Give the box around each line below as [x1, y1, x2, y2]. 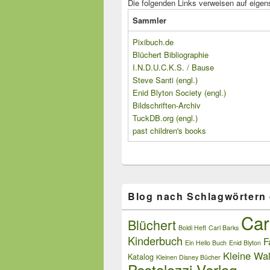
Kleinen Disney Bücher [156, 253, 221, 262]
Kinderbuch [128, 233, 183, 249]
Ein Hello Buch [185, 238, 227, 248]
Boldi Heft [178, 223, 206, 233]
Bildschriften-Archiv [133, 99, 201, 111]
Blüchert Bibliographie [133, 49, 209, 61]
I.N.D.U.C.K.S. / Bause [133, 61, 214, 74]
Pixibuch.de [133, 36, 174, 48]
